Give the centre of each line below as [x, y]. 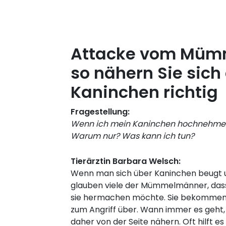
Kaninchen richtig [144, 92]
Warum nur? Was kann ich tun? [132, 136]
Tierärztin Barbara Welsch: [126, 161]
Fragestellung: [100, 111]
